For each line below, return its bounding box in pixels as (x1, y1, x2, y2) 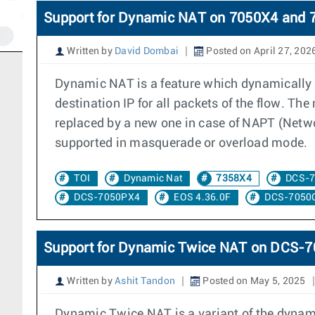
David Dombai (115, 46, 179, 56)
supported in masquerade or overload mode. (55, 137, 308, 150)
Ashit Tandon (115, 276, 175, 286)
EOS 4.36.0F (174, 193, 231, 202)
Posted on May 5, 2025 (200, 276, 306, 286)
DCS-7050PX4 (74, 193, 140, 202)
